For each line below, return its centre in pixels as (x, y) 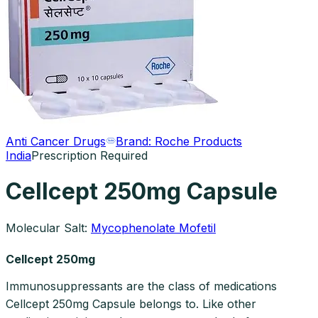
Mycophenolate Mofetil (153, 227)
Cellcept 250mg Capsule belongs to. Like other (131, 303)
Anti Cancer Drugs (56, 141)
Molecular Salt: (46, 227)
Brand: (135, 141)
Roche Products (198, 141)
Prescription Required (89, 155)
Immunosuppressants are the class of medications (141, 286)
